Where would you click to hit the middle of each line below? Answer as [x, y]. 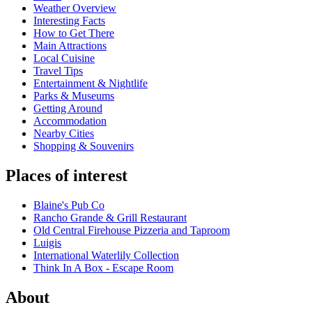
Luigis [47, 243]
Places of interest [67, 176]
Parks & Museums [74, 96]
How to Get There [74, 33]
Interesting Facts [69, 21]
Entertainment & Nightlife [91, 84]
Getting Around [68, 109]
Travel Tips [58, 71]
